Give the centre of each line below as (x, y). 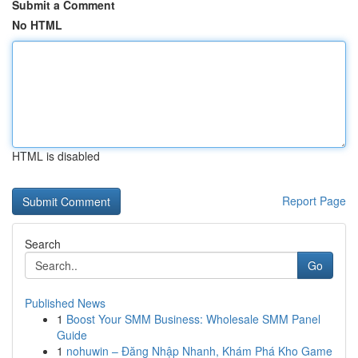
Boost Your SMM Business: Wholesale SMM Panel (193, 319)
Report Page (314, 201)
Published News (65, 303)
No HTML (37, 25)
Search (43, 244)
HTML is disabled (56, 156)
